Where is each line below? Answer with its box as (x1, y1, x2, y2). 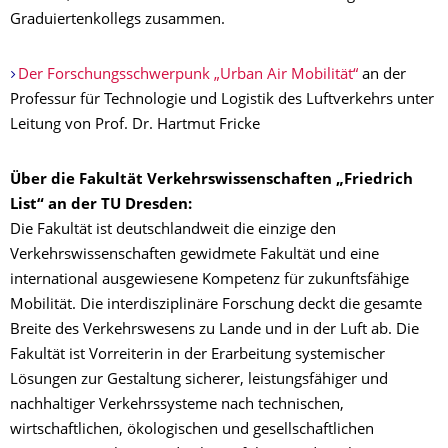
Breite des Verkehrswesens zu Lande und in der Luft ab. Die (10, 322, 419, 338)
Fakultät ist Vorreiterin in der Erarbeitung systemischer (10, 347, 385, 363)
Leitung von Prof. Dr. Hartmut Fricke (10, 117, 260, 133)
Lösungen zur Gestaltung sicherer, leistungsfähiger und (10, 372, 388, 388)
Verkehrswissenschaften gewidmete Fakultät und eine (10, 247, 379, 263)
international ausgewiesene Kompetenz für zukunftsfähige (10, 272, 409, 288)
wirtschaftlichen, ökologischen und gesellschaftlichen (10, 422, 374, 438)
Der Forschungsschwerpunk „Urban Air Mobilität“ (17, 67, 358, 83)
